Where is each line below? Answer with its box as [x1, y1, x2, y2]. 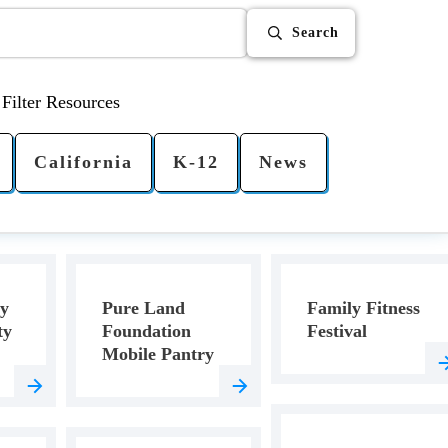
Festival [307, 321, 368, 341]
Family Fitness [307, 298, 421, 318]
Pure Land [101, 298, 185, 318]
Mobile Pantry [101, 344, 214, 364]
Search [291, 25, 339, 40]
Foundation [101, 321, 191, 341]
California [33, 152, 133, 172]
